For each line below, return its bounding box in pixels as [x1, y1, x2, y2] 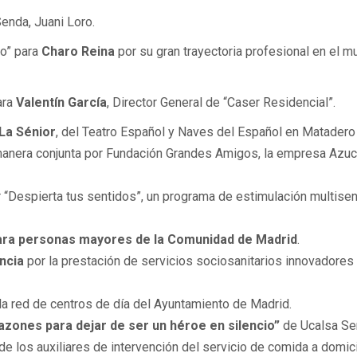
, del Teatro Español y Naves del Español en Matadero [56, 124, 355, 140]
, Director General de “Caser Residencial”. [107, 95, 335, 111]
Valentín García [16, 95, 107, 111]
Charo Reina [41, 44, 115, 60]
